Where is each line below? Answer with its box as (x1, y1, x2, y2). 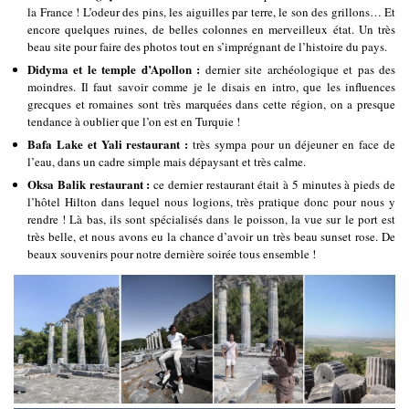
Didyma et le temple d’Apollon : (27, 60, 201, 79)
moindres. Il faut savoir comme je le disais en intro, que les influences (27, 79, 395, 96)
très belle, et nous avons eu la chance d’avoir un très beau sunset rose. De (27, 228, 395, 246)
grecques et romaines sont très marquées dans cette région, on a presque (27, 96, 395, 113)
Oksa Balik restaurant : (27, 175, 151, 194)
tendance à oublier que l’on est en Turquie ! (27, 113, 240, 131)
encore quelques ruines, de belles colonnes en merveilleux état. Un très (27, 21, 395, 38)
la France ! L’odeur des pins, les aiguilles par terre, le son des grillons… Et (27, 4, 395, 21)
